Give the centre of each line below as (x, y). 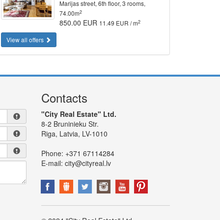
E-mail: (53, 163)
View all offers (26, 40)
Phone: (52, 153)
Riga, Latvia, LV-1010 (74, 134)
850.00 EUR (80, 23)
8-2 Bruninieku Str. (70, 124)
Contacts (64, 97)
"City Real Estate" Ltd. (79, 114)
